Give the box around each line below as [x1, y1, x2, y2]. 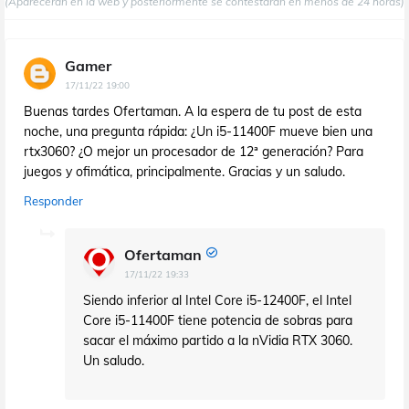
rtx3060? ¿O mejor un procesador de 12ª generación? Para [24, 142, 363, 160]
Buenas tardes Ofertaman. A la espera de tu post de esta [24, 102, 362, 120]
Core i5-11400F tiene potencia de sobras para [83, 311, 352, 329]
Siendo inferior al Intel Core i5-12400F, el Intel [83, 291, 351, 309]
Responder [24, 193, 83, 208]
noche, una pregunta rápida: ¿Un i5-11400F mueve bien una [24, 122, 372, 140]
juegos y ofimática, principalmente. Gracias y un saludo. [24, 163, 345, 180]
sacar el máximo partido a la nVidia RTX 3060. [83, 331, 352, 349]
